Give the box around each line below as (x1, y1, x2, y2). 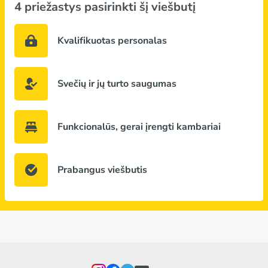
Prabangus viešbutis (57, 163, 147, 176)
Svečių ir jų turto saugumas (57, 77, 176, 90)
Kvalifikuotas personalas (57, 34, 167, 47)
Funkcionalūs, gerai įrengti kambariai (57, 120, 221, 133)
